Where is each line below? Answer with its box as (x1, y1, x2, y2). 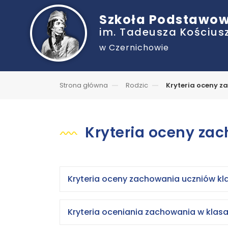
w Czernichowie (99, 42, 169, 53)
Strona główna (60, 80, 108, 90)
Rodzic (126, 80, 148, 90)
